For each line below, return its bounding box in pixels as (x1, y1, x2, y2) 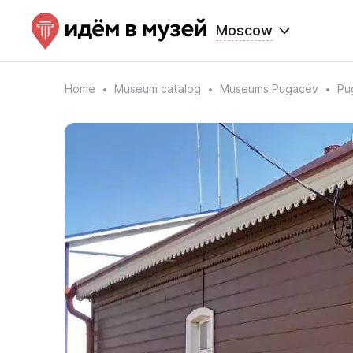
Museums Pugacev (220, 82, 318, 95)
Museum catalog (114, 82, 201, 95)
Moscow (216, 22, 273, 39)
